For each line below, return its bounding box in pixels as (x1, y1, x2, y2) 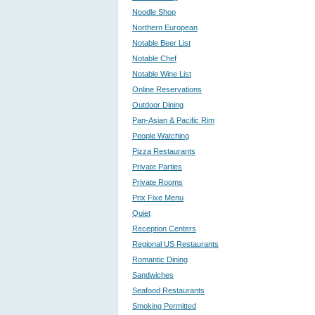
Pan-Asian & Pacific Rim (132, 116, 214, 124)
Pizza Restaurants (132, 147, 195, 155)
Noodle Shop (132, 8, 176, 16)
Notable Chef (132, 54, 176, 63)
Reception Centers (132, 224, 196, 233)
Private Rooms (132, 178, 183, 186)
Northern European (132, 23, 198, 32)
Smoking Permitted (132, 302, 196, 310)
